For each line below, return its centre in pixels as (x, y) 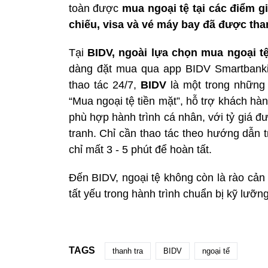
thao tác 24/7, (104, 85)
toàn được (95, 8)
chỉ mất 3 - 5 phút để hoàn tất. (140, 149)
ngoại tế (216, 251)
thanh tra (127, 251)
